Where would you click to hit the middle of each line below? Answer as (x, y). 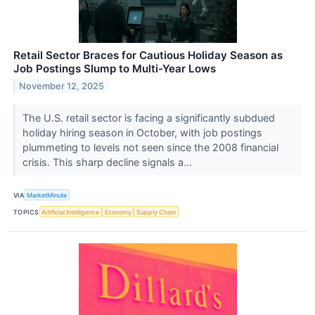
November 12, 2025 (62, 86)
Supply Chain (156, 212)
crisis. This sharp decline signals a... (108, 162)
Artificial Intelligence (71, 212)
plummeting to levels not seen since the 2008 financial (150, 148)
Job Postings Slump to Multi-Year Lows (115, 69)
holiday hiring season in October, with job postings (142, 133)
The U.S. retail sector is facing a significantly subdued (148, 118)
